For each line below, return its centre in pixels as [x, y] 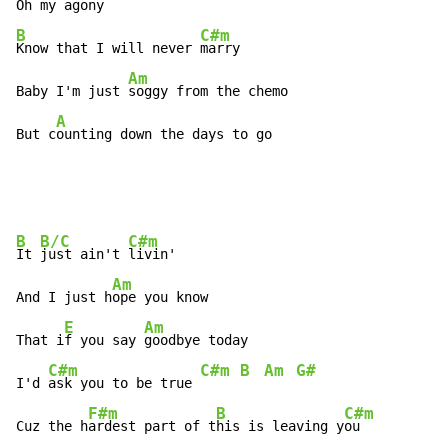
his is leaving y [280, 426]
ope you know [160, 297]
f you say [104, 340]
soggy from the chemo [208, 91]
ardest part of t [152, 426]
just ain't [84, 254]
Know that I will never [108, 48]
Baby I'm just [72, 91]
